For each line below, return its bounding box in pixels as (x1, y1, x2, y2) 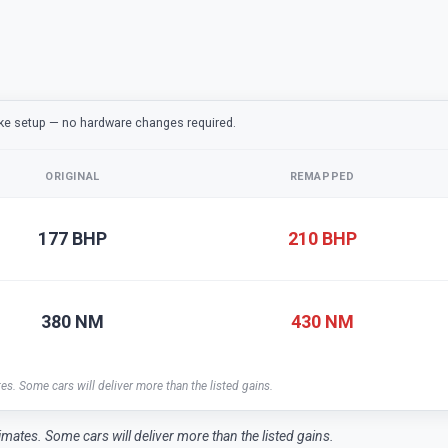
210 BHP (287, 227, 357, 249)
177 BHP (38, 227, 107, 249)
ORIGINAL (45, 169, 100, 183)
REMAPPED (289, 169, 355, 183)
